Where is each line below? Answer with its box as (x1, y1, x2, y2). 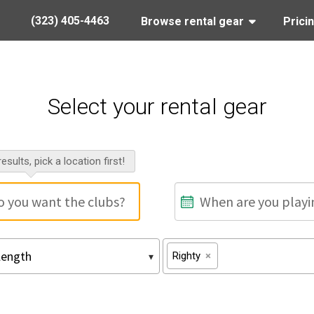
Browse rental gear (141, 15, 244, 28)
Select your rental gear (47, 93, 267, 120)
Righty (172, 250, 200, 262)
